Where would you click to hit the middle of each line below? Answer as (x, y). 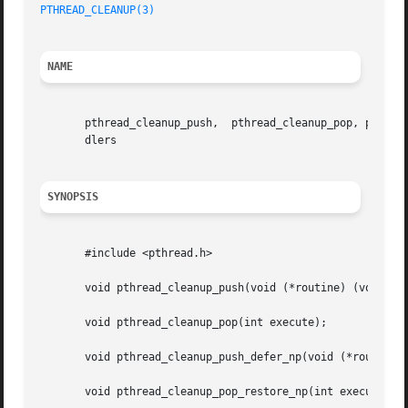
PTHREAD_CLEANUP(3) (98, 10)
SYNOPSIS (73, 197)
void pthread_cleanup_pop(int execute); (184, 323)
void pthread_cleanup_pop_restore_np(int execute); (219, 392)
